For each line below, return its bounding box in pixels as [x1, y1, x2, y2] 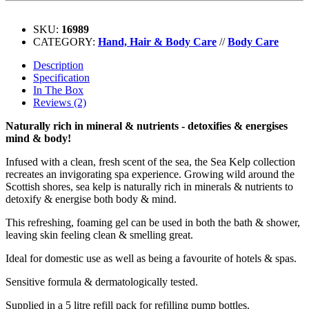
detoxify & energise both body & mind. [6, 192, 177, 205]
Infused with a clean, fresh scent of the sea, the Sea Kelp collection [6, 155, 295, 168]
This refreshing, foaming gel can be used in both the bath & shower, [6, 216, 300, 228]
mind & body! [6, 132, 71, 144]
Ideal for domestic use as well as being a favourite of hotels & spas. [6, 252, 297, 264]
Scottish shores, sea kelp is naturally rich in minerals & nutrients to [6, 180, 293, 192]
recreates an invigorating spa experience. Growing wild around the [6, 168, 295, 180]
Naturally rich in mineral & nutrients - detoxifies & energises [6, 119, 288, 132]
